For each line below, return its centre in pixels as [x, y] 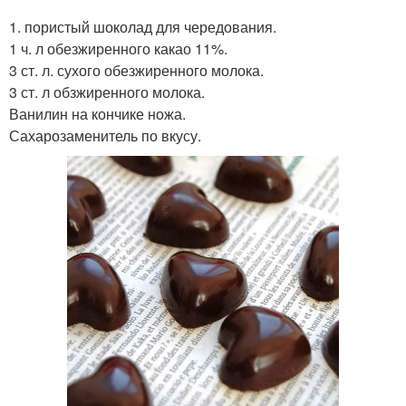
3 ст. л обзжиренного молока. [107, 92]
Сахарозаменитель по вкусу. [105, 135]
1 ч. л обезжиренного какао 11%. [118, 48]
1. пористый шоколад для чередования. [143, 27]
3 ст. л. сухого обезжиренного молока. [136, 70]
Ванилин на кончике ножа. [97, 114]
